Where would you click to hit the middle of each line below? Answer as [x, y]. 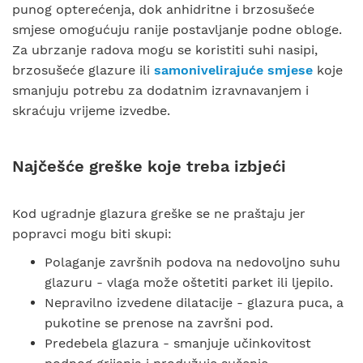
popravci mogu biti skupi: [92, 234]
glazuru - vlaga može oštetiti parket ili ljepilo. [189, 282]
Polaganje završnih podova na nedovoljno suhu [192, 262]
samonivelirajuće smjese [233, 70]
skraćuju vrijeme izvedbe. [91, 111]
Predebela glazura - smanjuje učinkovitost [178, 343]
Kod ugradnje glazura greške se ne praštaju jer [159, 214]
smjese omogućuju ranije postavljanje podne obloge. [177, 30]
